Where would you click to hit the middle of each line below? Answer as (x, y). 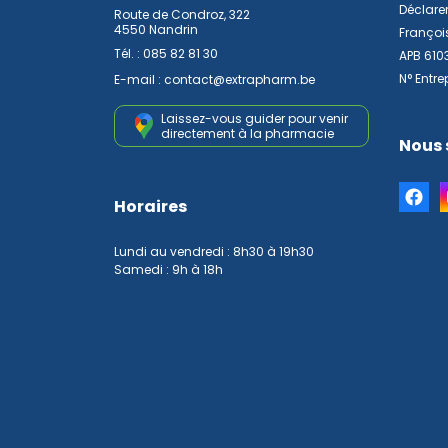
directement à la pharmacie (247, 133)
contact (188, 79)
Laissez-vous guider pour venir (254, 118)
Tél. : (128, 53)
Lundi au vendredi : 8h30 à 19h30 (214, 251)
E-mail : (139, 79)
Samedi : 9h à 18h (168, 269)
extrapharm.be (270, 79)
